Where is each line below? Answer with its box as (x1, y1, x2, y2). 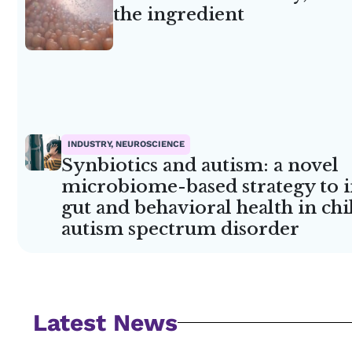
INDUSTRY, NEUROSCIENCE (67, 139, 185, 150)
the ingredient (112, 3, 244, 26)
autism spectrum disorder (61, 217, 305, 240)
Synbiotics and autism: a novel (61, 153, 339, 176)
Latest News (33, 309, 178, 337)
